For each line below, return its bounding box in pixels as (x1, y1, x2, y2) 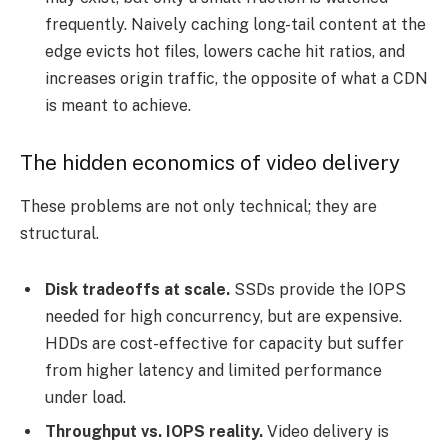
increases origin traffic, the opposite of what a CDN (45, 69, 428, 89)
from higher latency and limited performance (45, 360, 382, 380)
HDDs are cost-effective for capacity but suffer (45, 333, 404, 353)
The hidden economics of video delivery (20, 150, 400, 175)
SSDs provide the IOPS (230, 279, 406, 299)
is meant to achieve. (45, 96, 191, 116)
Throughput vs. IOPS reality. (45, 421, 263, 441)
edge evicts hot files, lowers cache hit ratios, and (45, 42, 405, 62)
